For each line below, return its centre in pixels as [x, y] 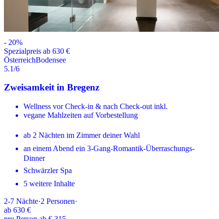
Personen [61, 201]
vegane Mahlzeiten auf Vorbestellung [81, 115]
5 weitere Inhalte [49, 183]
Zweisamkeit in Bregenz [52, 88]
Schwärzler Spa [48, 170]
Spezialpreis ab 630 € [37, 51]
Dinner [34, 158]
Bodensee [51, 60]
